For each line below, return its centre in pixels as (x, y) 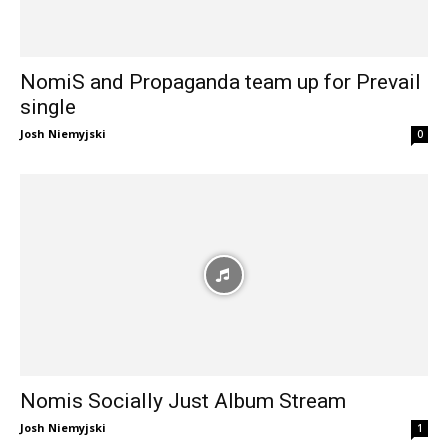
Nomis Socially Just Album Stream (183, 400)
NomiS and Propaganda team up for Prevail (220, 82)
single (48, 107)
